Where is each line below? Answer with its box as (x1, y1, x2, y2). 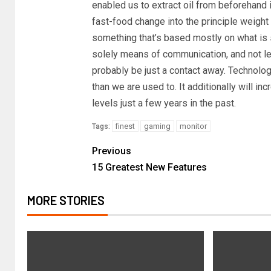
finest (115, 122, 135, 131)
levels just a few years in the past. (91, 97, 236, 109)
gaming (143, 122, 171, 131)
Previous (91, 145, 131, 157)
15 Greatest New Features (91, 162, 207, 173)
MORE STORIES (27, 193, 105, 207)
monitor (179, 122, 207, 131)
